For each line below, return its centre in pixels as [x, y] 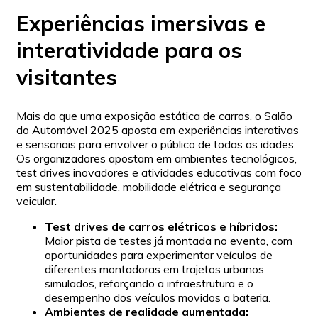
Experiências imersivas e [141, 23]
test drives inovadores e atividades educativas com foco [159, 172]
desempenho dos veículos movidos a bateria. [158, 297]
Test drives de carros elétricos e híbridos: [161, 226]
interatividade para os [129, 50]
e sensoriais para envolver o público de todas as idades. [156, 144]
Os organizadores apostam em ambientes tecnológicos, [157, 158]
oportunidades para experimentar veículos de [159, 254]
